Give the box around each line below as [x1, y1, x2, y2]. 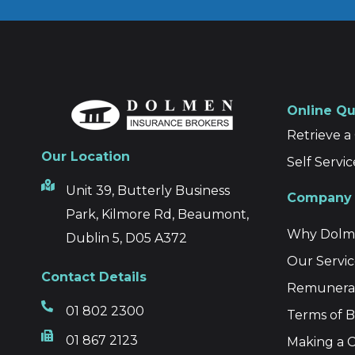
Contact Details [41, 269, 147, 285]
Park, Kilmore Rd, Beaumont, [65, 207, 249, 223]
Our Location [41, 149, 130, 164]
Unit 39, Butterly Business [65, 183, 230, 199]
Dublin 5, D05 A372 [65, 231, 187, 246]
